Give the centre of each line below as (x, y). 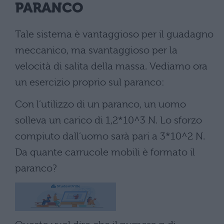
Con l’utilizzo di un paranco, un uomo (100, 104)
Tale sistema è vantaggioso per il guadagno (114, 34)
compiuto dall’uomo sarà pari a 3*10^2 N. (110, 136)
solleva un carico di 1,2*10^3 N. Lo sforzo (108, 120)
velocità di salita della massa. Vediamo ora (111, 66)
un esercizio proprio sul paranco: (90, 82)
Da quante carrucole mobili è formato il (105, 152)
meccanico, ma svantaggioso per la (96, 50)
